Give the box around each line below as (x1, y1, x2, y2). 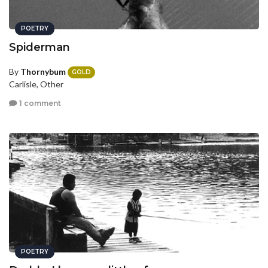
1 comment (17, 98, 61, 108)
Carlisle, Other (9, 79, 63, 90)
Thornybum (20, 66, 66, 77)
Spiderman (9, 40, 70, 54)
